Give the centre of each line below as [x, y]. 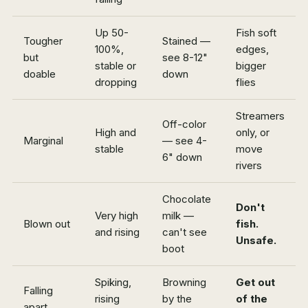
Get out [255, 283]
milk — [178, 216]
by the [177, 299]
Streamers [260, 116]
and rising [117, 232]
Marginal [43, 141]
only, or [253, 133]
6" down [182, 157]
